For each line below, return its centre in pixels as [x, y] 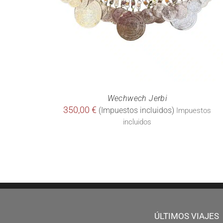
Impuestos [193, 110]
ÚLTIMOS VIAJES [187, 216]
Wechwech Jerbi [137, 98]
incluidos [137, 122]
